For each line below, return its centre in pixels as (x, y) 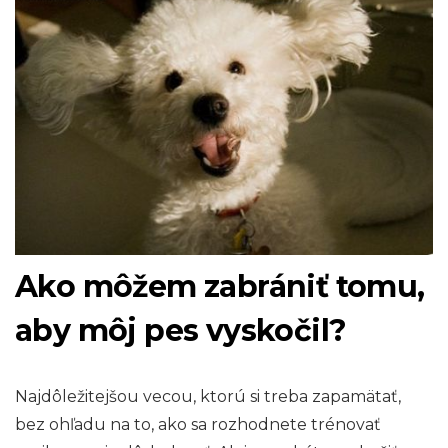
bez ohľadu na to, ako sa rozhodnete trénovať (198, 424)
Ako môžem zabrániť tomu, (220, 286)
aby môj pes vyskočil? (181, 330)
